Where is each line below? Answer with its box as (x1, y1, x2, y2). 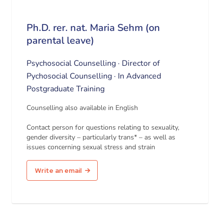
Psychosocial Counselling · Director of (27, 58, 160, 69)
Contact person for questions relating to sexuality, (27, 123, 179, 132)
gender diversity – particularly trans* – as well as (27, 133, 175, 142)
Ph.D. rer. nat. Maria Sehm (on (27, 21, 160, 34)
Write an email (35, 166, 82, 175)
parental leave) (27, 34, 94, 47)
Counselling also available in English (27, 103, 138, 112)
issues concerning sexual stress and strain (27, 142, 155, 152)
